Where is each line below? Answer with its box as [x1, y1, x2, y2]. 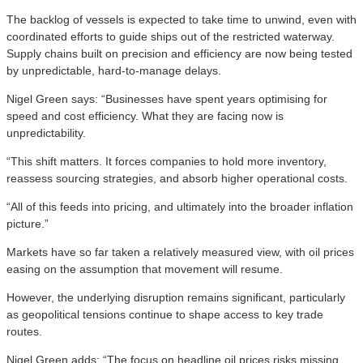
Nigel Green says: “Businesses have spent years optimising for [6, 92, 327, 105]
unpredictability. [6, 126, 86, 139]
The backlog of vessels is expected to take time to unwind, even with [6, 12, 357, 26]
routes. [6, 324, 42, 338]
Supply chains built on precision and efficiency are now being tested [6, 46, 352, 60]
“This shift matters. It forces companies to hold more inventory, [6, 154, 327, 168]
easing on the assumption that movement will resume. [6, 262, 283, 275]
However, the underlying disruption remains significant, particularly [6, 290, 345, 304]
